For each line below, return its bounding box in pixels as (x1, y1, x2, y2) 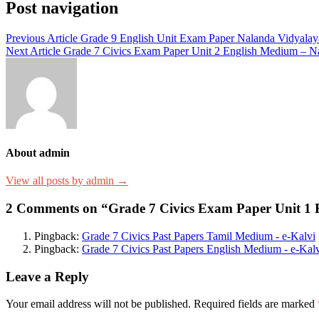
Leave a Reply (6, 268, 89, 284)
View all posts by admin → (6, 174, 128, 187)
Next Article (6, 44, 61, 57)
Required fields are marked (194, 298, 318, 310)
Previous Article (6, 31, 78, 44)
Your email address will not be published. (6, 298, 191, 310)
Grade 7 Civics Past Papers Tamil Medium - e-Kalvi (82, 229, 315, 242)
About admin (6, 147, 70, 159)
